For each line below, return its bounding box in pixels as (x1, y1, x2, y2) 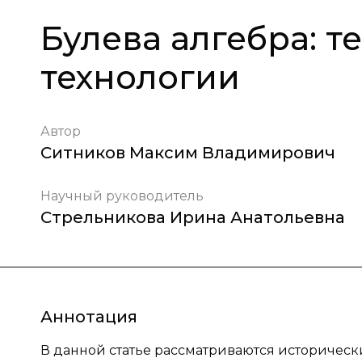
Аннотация (40, 307, 137, 326)
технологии (40, 57, 240, 97)
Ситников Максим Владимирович (40, 143, 335, 162)
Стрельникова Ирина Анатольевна (40, 208, 345, 227)
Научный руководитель (40, 188, 204, 204)
